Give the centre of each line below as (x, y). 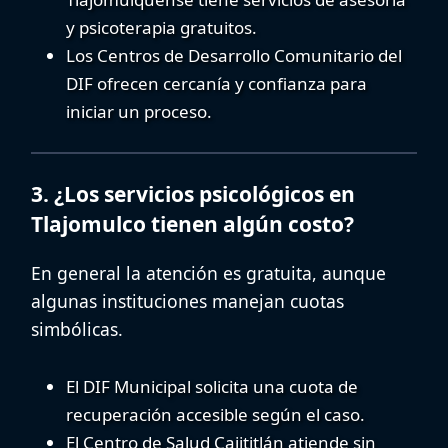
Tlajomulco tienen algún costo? (192, 224)
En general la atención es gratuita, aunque (208, 273)
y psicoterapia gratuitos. (161, 27)
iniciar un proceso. (139, 111)
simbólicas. (77, 329)
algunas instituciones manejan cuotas (187, 301)
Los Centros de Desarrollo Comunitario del (234, 55)
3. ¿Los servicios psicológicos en (193, 194)
